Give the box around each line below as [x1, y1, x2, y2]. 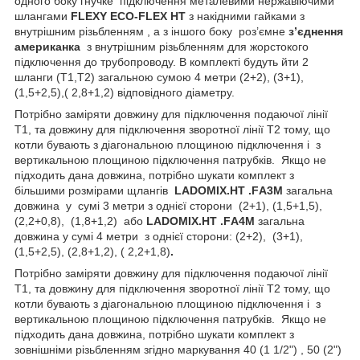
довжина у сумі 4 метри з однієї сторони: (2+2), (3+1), [14, 229, 306, 243]
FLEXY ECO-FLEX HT [71, 9, 189, 22]
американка [14, 39, 84, 53]
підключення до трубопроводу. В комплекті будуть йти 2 [14, 55, 309, 68]
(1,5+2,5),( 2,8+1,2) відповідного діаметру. [14, 85, 235, 99]
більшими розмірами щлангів [14, 183, 174, 197]
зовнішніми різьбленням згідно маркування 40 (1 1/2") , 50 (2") [14, 342, 342, 356]
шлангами [14, 9, 67, 22]
